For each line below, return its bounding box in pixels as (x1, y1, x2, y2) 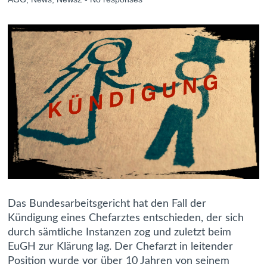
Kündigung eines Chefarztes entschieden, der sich (8, 213, 244, 224)
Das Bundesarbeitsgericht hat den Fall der (8, 198, 207, 210)
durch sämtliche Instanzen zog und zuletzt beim (8, 227, 232, 238)
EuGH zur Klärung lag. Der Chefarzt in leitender (8, 241, 234, 253)
